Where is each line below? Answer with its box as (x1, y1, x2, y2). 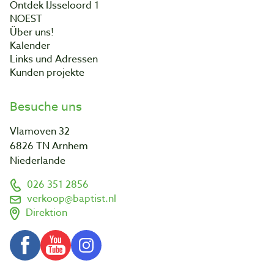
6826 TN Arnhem (10, 138, 88, 154)
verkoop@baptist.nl (27, 191, 116, 207)
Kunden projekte (10, 65, 84, 80)
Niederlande (10, 153, 65, 168)
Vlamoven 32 (10, 124, 70, 139)
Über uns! (10, 24, 54, 40)
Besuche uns (10, 97, 82, 116)
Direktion (26, 206, 67, 221)
